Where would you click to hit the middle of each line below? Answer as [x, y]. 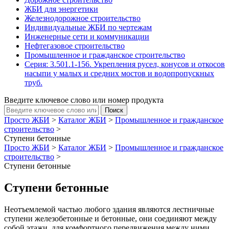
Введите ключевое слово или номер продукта [84, 100]
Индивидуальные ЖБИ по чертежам [88, 27]
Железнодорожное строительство [83, 18]
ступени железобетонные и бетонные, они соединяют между [110, 218]
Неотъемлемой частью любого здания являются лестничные [109, 209]
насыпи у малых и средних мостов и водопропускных [119, 73]
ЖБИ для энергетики [61, 9]
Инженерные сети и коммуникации [87, 36]
